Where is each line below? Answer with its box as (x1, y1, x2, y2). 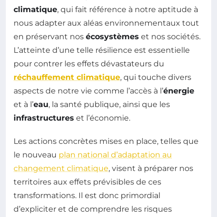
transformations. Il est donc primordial (14, 190, 160, 200)
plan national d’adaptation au (59, 150, 172, 159)
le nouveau (14, 150, 59, 159)
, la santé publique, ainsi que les (48, 99, 170, 109)
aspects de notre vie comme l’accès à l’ (14, 86, 163, 95)
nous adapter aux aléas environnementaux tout (14, 18, 199, 28)
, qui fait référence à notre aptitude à (57, 4, 198, 14)
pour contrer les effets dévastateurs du (14, 59, 164, 68)
